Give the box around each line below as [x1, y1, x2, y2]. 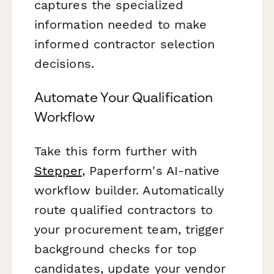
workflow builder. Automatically [34, 182, 224, 198]
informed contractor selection [34, 37, 215, 52]
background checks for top [34, 241, 198, 256]
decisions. [34, 56, 94, 72]
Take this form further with [34, 143, 198, 158]
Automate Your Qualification [34, 89, 213, 106]
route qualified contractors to [34, 202, 213, 217]
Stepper [34, 163, 82, 178]
